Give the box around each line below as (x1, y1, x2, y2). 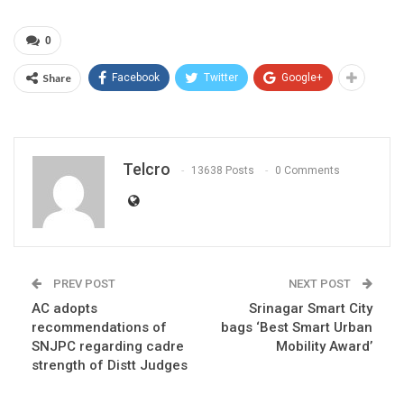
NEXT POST (289, 276, 353, 290)
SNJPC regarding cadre (32, 337, 184, 354)
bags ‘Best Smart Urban (221, 318, 372, 335)
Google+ (281, 70, 323, 84)
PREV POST (50, 276, 115, 290)
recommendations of (32, 318, 167, 335)
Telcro (123, 159, 170, 179)
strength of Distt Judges (32, 356, 188, 373)
